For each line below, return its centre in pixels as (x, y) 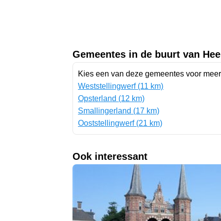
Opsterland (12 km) (111, 98)
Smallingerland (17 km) (119, 110)
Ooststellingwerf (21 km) (120, 123)
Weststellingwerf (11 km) (121, 86)
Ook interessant (110, 156)
